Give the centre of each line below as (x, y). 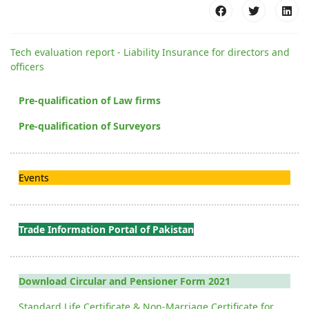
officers (27, 66)
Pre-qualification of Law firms (90, 100)
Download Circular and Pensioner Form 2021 (124, 281)
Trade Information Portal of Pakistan (106, 229)
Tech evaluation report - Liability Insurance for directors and (150, 52)
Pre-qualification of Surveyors (90, 126)
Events (34, 177)
